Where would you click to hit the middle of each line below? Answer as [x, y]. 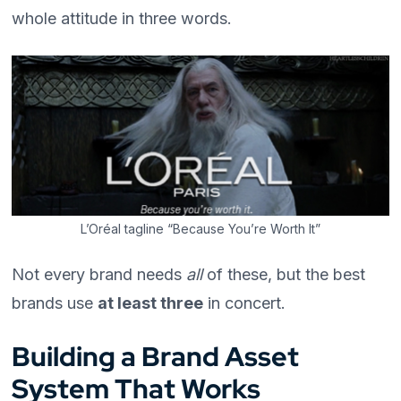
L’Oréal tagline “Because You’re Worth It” [200, 229]
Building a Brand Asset [156, 357]
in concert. [245, 303]
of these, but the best [284, 275]
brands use [55, 303]
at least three [151, 303]
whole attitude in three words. [122, 19]
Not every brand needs [99, 275]
